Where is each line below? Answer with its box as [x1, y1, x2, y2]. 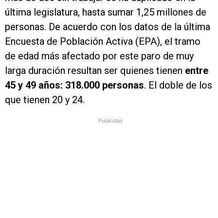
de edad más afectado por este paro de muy [5, 50, 194, 62]
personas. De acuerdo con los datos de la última [5, 21, 210, 33]
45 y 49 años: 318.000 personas [5, 79, 144, 91]
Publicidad [98, 118, 122, 124]
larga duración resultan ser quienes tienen [5, 65, 185, 77]
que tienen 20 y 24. [5, 94, 85, 106]
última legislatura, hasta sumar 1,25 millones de [5, 6, 206, 18]
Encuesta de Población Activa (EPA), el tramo [5, 36, 200, 48]
